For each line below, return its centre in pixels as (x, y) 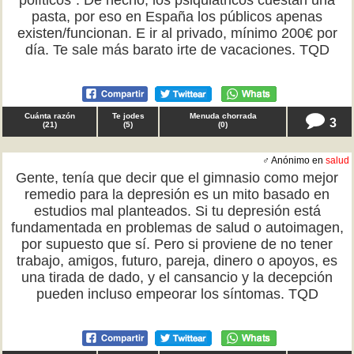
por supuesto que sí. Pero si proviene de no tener (177, 244)
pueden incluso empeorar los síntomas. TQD (177, 294)
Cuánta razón (49, 116)
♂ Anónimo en (294, 160)
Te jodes (128, 116)
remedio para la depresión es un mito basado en (177, 194)
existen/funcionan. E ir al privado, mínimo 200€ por (177, 33)
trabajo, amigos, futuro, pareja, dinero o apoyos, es (177, 261)
